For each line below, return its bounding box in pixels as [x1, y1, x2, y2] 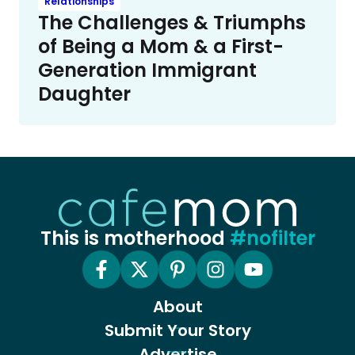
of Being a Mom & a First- [38, 32, 284, 59]
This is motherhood [40, 224, 230, 251]
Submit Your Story [104, 319, 251, 342]
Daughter [38, 80, 131, 107]
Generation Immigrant [38, 56, 257, 83]
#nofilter [229, 224, 315, 251]
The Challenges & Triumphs [38, 9, 306, 36]
